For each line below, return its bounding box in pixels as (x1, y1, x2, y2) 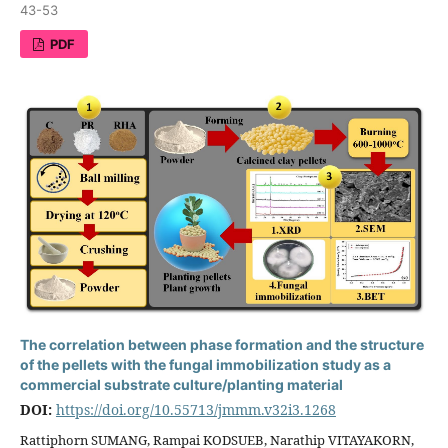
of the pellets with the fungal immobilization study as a (19, 355, 391, 373)
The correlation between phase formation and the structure (19, 335, 424, 353)
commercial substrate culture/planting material (19, 375, 343, 393)
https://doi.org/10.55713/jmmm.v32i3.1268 (55, 399, 336, 419)
